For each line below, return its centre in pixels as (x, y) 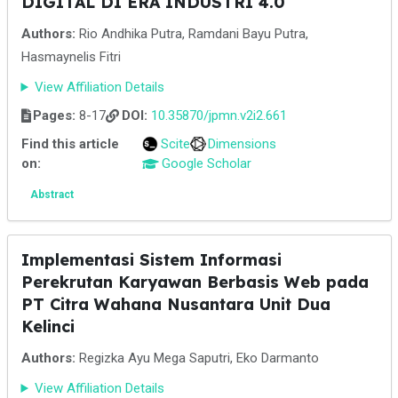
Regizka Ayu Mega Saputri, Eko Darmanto (197, 358)
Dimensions (243, 144)
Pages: (54, 115)
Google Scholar (206, 163)
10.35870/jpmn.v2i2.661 (219, 115)
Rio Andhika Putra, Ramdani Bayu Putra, (191, 34)
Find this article (70, 144)
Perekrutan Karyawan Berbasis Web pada (195, 282)
